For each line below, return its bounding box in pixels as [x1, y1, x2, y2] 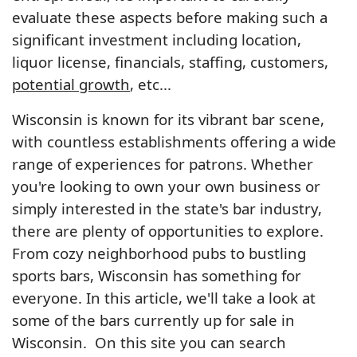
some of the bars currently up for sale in [12, 309, 295, 330]
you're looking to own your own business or [12, 175, 320, 196]
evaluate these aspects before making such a [12, 6, 328, 27]
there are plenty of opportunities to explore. [12, 220, 324, 241]
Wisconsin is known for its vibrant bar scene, [12, 108, 324, 129]
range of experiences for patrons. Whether [12, 153, 313, 174]
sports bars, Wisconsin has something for [12, 265, 301, 285]
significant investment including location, [12, 29, 301, 49]
